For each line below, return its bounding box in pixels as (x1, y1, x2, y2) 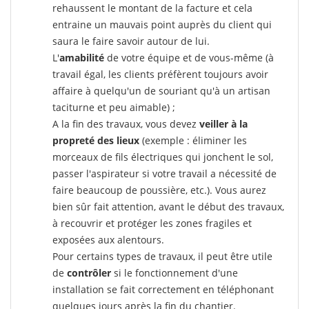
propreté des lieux (52, 134, 139, 147)
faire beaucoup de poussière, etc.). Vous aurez (52, 183, 266, 197)
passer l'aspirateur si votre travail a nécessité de (52, 167, 277, 180)
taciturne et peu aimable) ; (52, 101, 175, 114)
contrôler (67, 266, 111, 279)
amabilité (59, 51, 104, 64)
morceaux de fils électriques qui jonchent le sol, (52, 150, 273, 163)
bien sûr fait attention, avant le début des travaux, (52, 200, 284, 213)
